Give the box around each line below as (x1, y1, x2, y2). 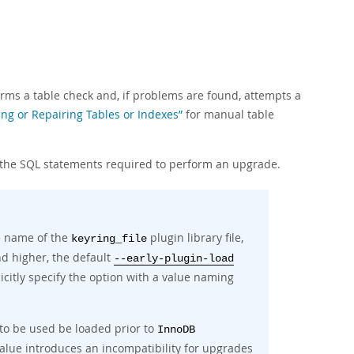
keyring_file (71, 233, 147, 245)
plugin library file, (147, 230, 243, 245)
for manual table (183, 107, 274, 122)
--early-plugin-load (114, 253, 234, 265)
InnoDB (157, 324, 195, 336)
